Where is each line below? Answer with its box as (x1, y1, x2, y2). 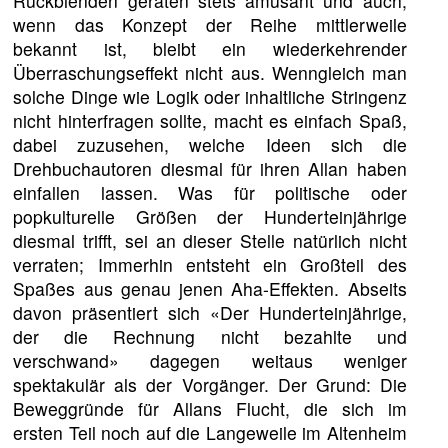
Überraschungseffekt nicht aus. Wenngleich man (13, 59, 407, 85)
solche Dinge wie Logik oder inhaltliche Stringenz (13, 83, 407, 109)
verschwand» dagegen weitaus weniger (13, 347, 407, 373)
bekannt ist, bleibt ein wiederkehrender (13, 35, 407, 61)
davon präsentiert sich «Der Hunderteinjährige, (13, 299, 407, 325)
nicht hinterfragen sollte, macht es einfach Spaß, (13, 107, 407, 133)
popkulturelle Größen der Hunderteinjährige (13, 203, 407, 229)
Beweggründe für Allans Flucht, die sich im (13, 395, 407, 421)
